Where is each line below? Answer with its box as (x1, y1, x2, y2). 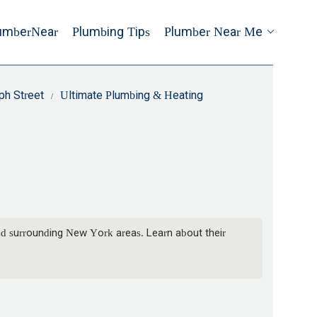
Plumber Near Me (164, 25, 263, 39)
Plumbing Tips (72, 25, 150, 39)
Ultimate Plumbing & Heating (60, 89, 203, 101)
